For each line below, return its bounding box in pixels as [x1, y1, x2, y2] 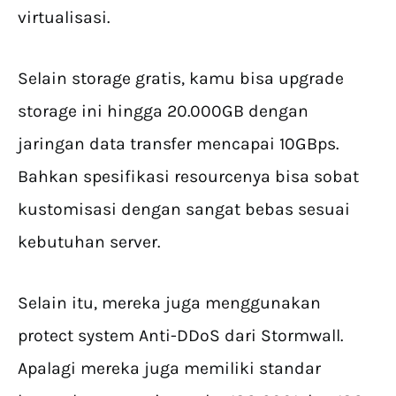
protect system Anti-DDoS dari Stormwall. [18, 325, 343, 346]
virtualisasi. [18, 7, 110, 28]
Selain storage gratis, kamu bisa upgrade [18, 68, 344, 89]
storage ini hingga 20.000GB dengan [18, 101, 308, 122]
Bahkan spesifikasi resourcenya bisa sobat [18, 166, 359, 187]
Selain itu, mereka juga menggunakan [18, 293, 321, 314]
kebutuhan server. [18, 232, 160, 253]
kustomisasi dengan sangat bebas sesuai [18, 199, 350, 220]
